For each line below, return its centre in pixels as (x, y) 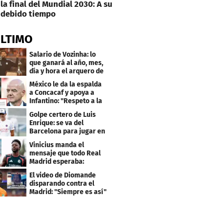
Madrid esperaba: (57, 161)
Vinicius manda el (57, 145)
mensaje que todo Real (65, 153)
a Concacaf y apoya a (62, 93)
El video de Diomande (63, 175)
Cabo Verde (47, 79)
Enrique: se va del (57, 123)
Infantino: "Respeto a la (66, 101)
